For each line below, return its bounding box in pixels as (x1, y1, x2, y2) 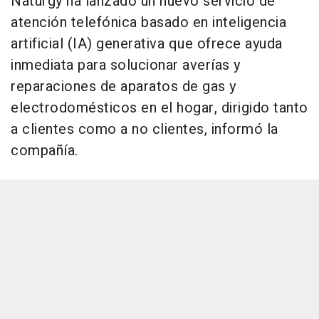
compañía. (11, 140, 78, 162)
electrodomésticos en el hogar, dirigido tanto (11, 98, 308, 119)
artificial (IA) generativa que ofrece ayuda (11, 33, 283, 55)
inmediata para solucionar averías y (11, 55, 241, 76)
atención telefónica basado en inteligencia (11, 12, 286, 33)
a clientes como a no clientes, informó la (11, 119, 278, 140)
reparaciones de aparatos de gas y (11, 76, 236, 98)
